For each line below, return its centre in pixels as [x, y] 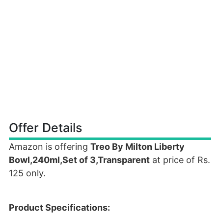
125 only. [27, 173]
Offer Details [45, 128]
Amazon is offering [50, 147]
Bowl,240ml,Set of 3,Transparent [79, 160]
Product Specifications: [59, 207]
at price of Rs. [180, 160]
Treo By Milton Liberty [137, 147]
